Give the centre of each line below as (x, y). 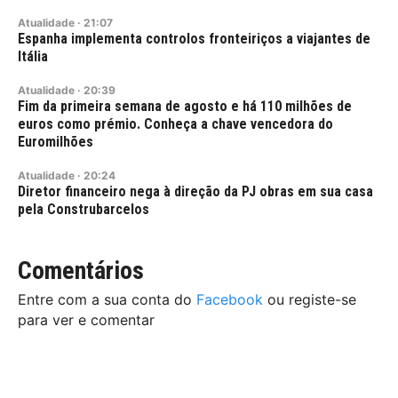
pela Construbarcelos (84, 209)
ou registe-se (310, 299)
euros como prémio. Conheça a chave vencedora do (175, 123)
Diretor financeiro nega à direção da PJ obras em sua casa (195, 191)
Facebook (230, 299)
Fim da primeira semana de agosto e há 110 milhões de (185, 106)
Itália (33, 56)
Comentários (81, 270)
